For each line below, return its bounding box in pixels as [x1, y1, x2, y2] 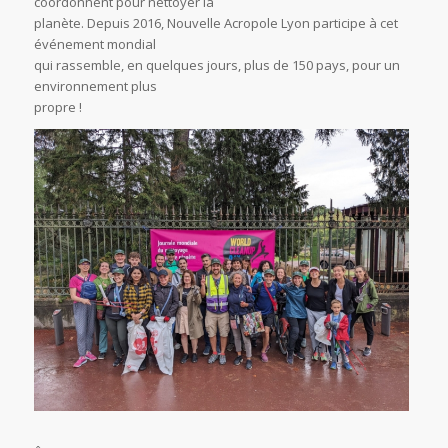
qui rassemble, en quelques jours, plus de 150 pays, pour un [33, 56, 400, 75]
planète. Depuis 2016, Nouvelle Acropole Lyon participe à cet [33, 14, 398, 33]
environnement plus [33, 77, 157, 96]
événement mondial [33, 35, 156, 54]
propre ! [33, 98, 82, 117]
